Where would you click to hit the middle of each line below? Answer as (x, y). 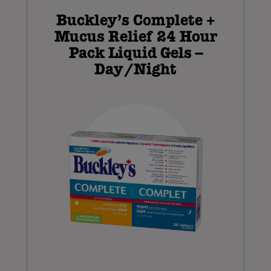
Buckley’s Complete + (135, 21)
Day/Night (135, 70)
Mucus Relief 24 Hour (135, 37)
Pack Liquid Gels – (135, 54)
